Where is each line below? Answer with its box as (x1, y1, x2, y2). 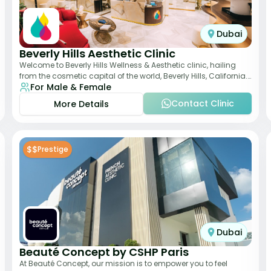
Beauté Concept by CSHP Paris (19, 244, 189, 260)
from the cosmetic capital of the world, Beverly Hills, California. (19, 71, 247, 81)
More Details (54, 98, 109, 110)
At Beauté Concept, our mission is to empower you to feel (19, 258, 227, 269)
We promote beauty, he (19, 82, 104, 92)
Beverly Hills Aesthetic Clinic (19, 46, 175, 61)
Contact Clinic (171, 97, 234, 109)
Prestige (38, 144, 68, 154)
